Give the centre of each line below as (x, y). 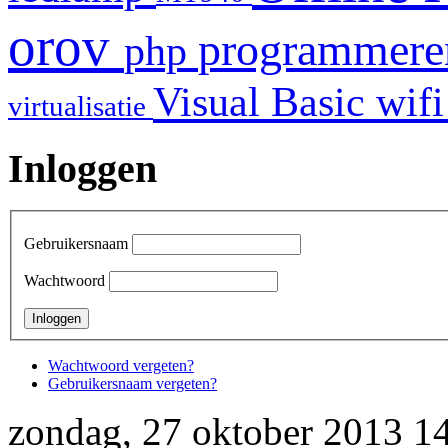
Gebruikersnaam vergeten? (132, 383)
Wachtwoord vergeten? (121, 365)
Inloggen (82, 168)
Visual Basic (264, 101)
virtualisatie (80, 105)
